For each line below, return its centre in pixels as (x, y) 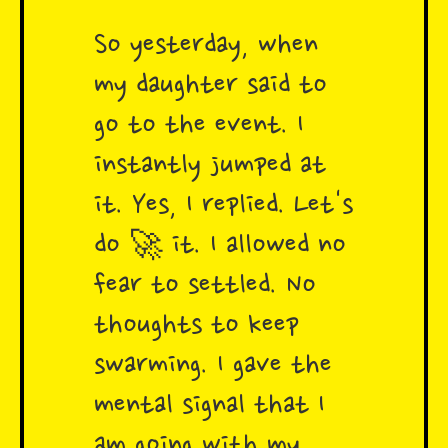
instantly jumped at (210, 166)
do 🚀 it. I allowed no (220, 246)
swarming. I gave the (213, 366)
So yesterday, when (206, 46)
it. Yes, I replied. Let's (223, 206)
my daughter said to (210, 86)
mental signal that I (209, 406)
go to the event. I (199, 126)
